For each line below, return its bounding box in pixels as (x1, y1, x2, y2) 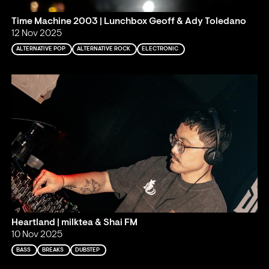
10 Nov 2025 (11, 229, 63, 240)
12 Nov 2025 (11, 29, 62, 39)
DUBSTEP (75, 247, 100, 253)
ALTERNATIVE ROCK (77, 46, 131, 52)
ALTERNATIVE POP (16, 46, 66, 52)
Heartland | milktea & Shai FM (11, 217, 138, 228)
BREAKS (42, 247, 64, 253)
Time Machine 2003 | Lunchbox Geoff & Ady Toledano (11, 17, 247, 27)
